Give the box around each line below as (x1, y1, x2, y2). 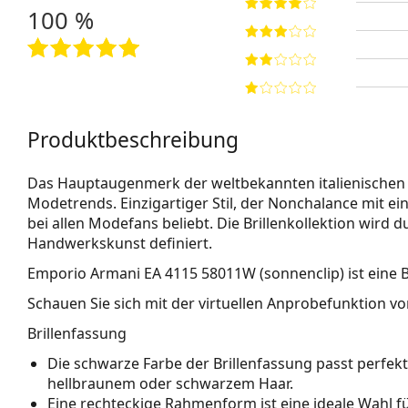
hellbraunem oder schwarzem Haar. (47, 372, 293, 393)
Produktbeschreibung (27, 125, 239, 154)
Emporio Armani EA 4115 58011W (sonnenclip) (27, 262, 344, 283)
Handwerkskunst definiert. (27, 232, 212, 253)
